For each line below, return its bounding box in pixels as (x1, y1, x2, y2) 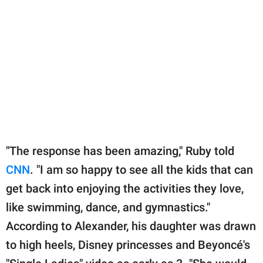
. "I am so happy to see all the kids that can (30, 163, 253, 177)
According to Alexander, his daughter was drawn (6, 219, 256, 234)
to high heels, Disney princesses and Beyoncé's (6, 238, 250, 252)
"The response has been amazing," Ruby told (6, 144, 234, 159)
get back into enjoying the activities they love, (6, 181, 244, 196)
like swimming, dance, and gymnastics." (6, 200, 210, 215)
